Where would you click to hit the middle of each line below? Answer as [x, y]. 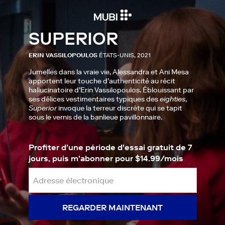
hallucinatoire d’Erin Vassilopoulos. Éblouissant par [111, 90]
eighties [172, 99]
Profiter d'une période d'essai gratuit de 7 [110, 147]
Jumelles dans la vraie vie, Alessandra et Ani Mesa [108, 72]
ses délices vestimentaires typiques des [94, 99]
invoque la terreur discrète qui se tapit [119, 108]
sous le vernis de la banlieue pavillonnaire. [95, 117]
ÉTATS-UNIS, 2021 [125, 55]
